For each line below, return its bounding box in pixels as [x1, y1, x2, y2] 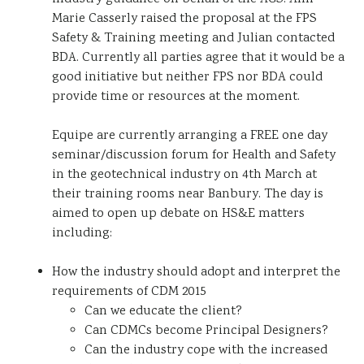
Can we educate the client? [84, 302, 242, 321]
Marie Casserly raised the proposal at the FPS [52, 10, 317, 28]
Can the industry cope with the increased [84, 341, 327, 360]
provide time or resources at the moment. [52, 88, 300, 106]
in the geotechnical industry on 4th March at [52, 166, 317, 184]
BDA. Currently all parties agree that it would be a [52, 49, 344, 67]
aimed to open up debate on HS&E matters [52, 205, 305, 223]
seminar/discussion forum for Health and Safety [52, 146, 336, 165]
